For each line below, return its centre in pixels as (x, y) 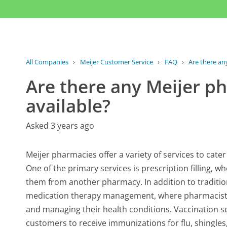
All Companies (47, 62)
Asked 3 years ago (60, 125)
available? (68, 105)
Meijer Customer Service (116, 62)
